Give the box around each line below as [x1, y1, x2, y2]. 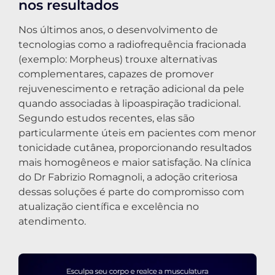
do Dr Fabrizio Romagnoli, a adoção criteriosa [18, 171, 238, 184]
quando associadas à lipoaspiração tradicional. [18, 98, 241, 110]
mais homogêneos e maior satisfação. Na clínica [18, 157, 251, 169]
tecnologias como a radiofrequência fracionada [18, 39, 246, 51]
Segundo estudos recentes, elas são [18, 112, 195, 125]
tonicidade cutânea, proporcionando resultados [18, 142, 252, 154]
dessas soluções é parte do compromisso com [18, 186, 244, 198]
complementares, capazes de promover [18, 68, 214, 80]
